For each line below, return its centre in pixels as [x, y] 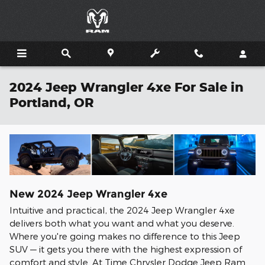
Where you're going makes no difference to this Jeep [125, 236]
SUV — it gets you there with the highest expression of [126, 249]
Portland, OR [52, 102]
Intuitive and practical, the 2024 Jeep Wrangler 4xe [122, 210]
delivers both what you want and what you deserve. [122, 223]
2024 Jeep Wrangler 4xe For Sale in [127, 87]
